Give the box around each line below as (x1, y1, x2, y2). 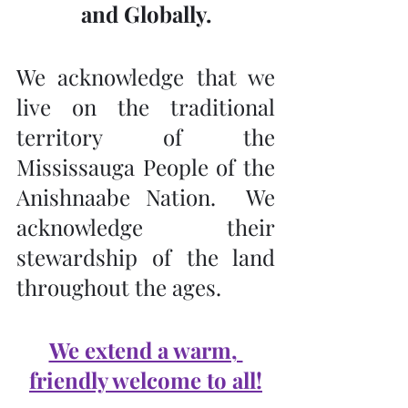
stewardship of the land (16, 242, 275, 271)
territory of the (16, 122, 275, 151)
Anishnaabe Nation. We (16, 182, 275, 211)
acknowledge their (16, 212, 275, 241)
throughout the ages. (16, 272, 221, 301)
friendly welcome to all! (29, 365, 262, 394)
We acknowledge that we (16, 62, 275, 91)
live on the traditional (16, 92, 275, 121)
